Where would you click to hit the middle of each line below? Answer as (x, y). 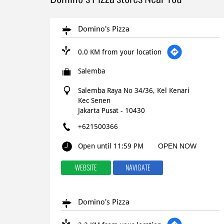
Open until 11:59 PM (110, 146)
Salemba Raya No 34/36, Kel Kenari (133, 90)
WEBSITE (86, 167)
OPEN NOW (177, 146)
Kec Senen (94, 100)
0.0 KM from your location (119, 52)
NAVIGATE (138, 167)
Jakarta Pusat (98, 110)
